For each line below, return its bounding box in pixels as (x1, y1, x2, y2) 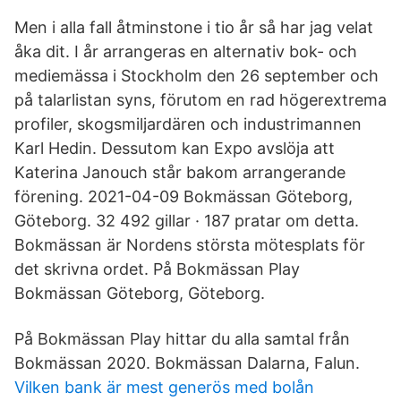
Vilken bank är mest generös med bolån (14, 378, 314, 397)
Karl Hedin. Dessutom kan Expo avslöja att (14, 139, 335, 158)
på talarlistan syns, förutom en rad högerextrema (14, 90, 387, 109)
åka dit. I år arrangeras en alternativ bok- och (14, 42, 357, 61)
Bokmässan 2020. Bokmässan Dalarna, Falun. (14, 354, 360, 372)
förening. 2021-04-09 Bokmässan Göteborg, (14, 187, 353, 206)
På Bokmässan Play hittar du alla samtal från (14, 329, 350, 348)
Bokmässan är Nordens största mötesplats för (14, 235, 365, 254)
